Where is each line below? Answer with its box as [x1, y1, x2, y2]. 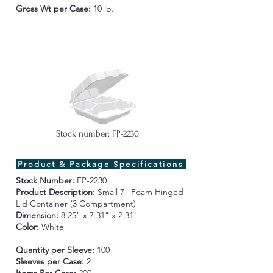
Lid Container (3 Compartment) [15, 198, 136, 209]
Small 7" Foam [97, 186, 155, 197]
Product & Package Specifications [18, 159, 184, 169]
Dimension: [15, 210, 58, 221]
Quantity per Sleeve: [15, 244, 97, 255]
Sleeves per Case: [15, 256, 87, 267]
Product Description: [15, 186, 97, 197]
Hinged [154, 186, 183, 197]
